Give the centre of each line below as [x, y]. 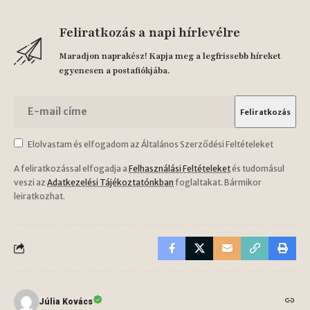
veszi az [30, 182]
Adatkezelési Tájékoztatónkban [110, 182]
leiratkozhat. [39, 196]
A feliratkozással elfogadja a [71, 168]
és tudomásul [257, 168]
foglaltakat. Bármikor [218, 182]
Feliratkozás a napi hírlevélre [149, 33]
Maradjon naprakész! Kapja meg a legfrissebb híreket [170, 56]
